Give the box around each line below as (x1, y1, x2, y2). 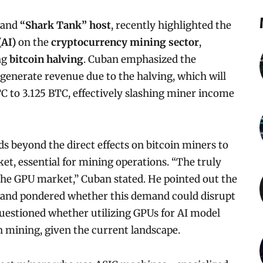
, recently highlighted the (110, 18, 231, 32)
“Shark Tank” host (19, 18, 111, 32)
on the (15, 35, 51, 49)
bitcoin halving (9, 52, 83, 66)
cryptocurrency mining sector (50, 35, 199, 49)
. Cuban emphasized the (83, 52, 196, 66)
